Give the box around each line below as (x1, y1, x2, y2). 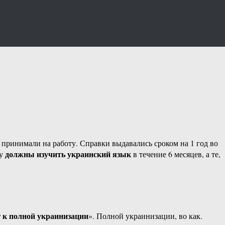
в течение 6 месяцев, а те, (131, 149, 220, 160)
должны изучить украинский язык (5, 148, 131, 160)
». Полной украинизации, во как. (88, 210, 202, 221)
